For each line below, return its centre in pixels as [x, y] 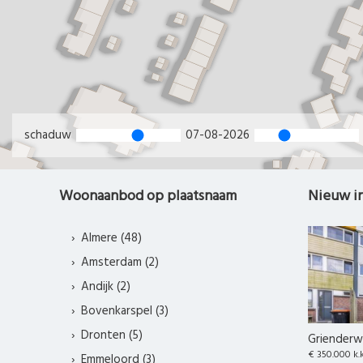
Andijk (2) [105, 287]
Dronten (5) [111, 336]
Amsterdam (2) [120, 263]
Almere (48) [111, 239]
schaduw [49, 136]
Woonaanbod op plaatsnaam [148, 197]
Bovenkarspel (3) [124, 312]
